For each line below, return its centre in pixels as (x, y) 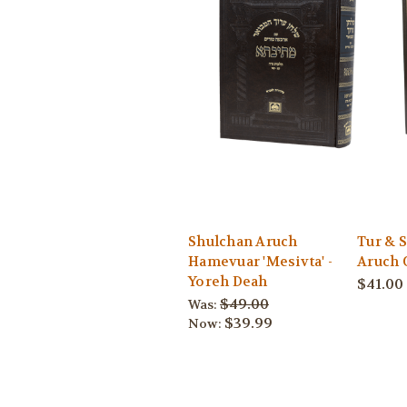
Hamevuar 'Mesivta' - (260, 261)
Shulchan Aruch (243, 241)
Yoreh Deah (228, 281)
